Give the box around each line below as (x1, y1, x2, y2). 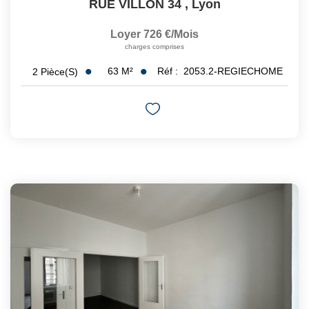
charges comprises (125, 43, 184, 51)
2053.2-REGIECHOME (183, 66, 283, 77)
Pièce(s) (40, 66, 78, 77)
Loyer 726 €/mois (110, 28, 199, 41)
